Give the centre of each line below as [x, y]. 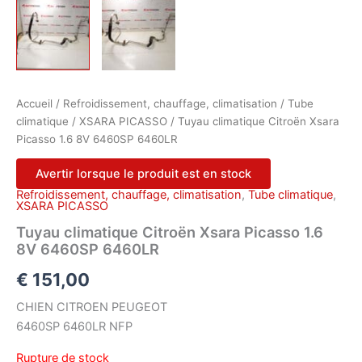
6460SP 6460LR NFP [74, 327]
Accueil [34, 103]
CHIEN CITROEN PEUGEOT [92, 307]
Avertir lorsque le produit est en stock [143, 174]
